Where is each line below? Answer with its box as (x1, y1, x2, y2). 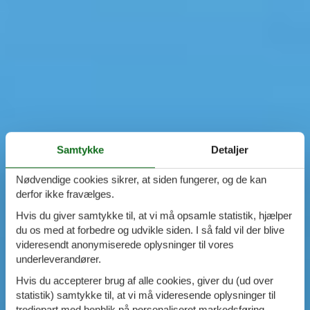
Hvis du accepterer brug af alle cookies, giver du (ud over (16, 274, 273, 286)
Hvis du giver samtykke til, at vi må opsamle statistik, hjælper (16, 209, 292, 221)
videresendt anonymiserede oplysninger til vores (16, 238, 234, 250)
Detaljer (211, 143, 248, 156)
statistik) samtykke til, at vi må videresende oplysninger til (16, 289, 275, 301)
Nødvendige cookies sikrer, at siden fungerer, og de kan (16, 173, 266, 185)
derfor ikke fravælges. (16, 188, 114, 200)
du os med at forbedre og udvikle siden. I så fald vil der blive (16, 224, 284, 236)
